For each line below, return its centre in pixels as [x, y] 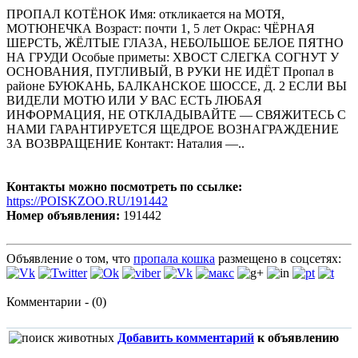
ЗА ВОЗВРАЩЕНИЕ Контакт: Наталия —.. [125, 143]
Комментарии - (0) [56, 301]
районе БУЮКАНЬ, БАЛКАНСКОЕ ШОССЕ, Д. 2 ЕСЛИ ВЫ [177, 86]
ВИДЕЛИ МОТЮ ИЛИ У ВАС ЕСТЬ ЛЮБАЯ [134, 100]
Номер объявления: [63, 215]
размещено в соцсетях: [278, 258]
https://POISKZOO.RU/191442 [87, 201]
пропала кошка [174, 258]
